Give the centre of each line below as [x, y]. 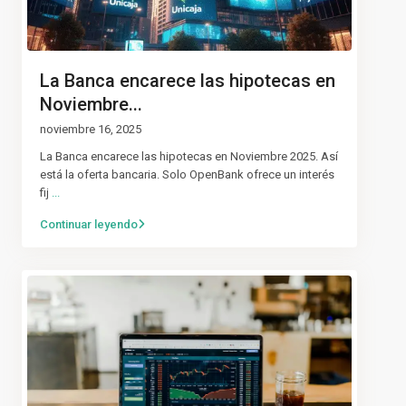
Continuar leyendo [89, 224]
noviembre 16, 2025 [91, 129]
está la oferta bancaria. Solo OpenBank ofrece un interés [187, 174]
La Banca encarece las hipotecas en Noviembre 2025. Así [189, 156]
